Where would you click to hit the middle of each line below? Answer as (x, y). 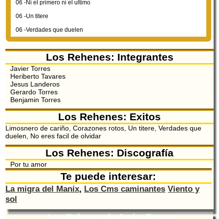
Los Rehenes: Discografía (109, 153)
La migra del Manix (43, 189)
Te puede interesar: (109, 176)
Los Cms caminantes (125, 189)
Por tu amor (29, 164)
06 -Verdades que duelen (49, 30)
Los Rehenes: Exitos (109, 117)
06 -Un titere (32, 16)
